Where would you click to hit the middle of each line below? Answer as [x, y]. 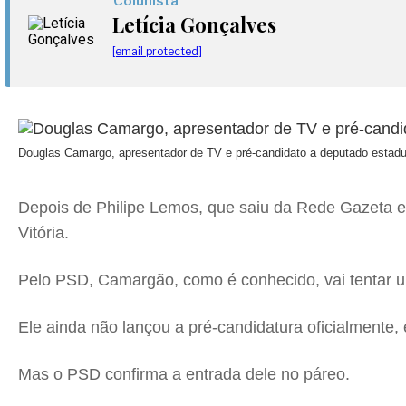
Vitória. [43, 233]
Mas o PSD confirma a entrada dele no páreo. [184, 374]
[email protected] [157, 51]
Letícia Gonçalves [194, 24]
